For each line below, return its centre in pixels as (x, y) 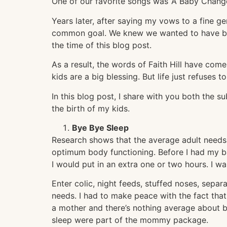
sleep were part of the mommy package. (130, 220)
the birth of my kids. (91, 108)
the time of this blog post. (102, 45)
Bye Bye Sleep (100, 127)
